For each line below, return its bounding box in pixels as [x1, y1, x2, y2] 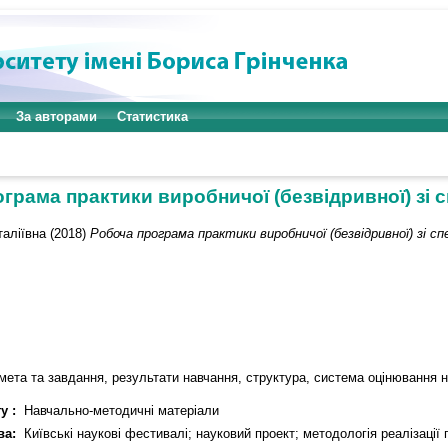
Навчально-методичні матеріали [24, 402, 219, 418]
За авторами [16, 109, 97, 124]
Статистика [117, 109, 188, 124]
